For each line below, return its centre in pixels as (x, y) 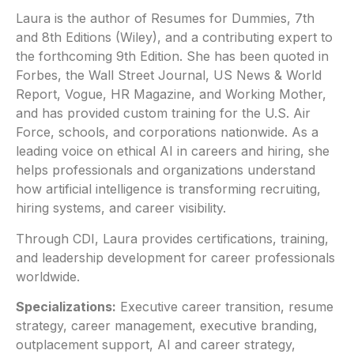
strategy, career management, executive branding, (167, 325)
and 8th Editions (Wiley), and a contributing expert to (174, 38)
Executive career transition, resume (225, 306)
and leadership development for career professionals (175, 257)
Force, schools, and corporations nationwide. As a (167, 132)
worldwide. (48, 276)
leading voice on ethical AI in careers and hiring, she (173, 151)
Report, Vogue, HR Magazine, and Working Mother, (171, 94)
